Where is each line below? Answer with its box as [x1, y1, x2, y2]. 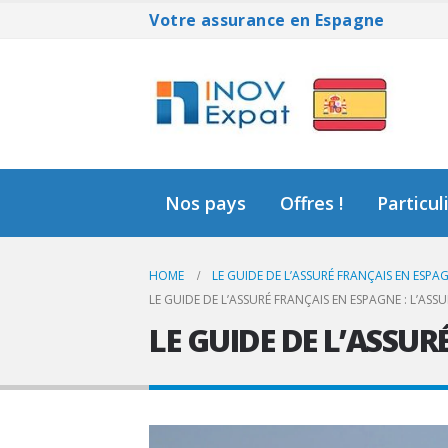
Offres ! [280, 191, 344, 215]
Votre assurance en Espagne [149, 9, 385, 31]
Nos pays [165, 191, 247, 215]
